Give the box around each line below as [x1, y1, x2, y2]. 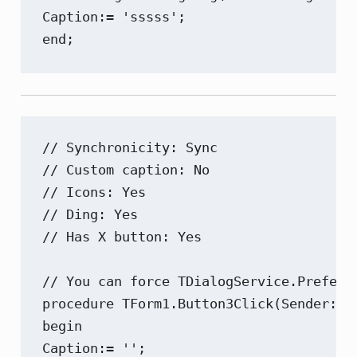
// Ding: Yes [42, 206, 139, 222]
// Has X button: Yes [42, 228, 202, 245]
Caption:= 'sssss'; [42, 8, 186, 25]
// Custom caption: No [42, 161, 210, 178]
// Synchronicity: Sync [42, 139, 218, 155]
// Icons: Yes [42, 183, 147, 200]
